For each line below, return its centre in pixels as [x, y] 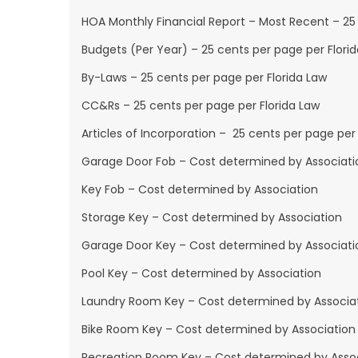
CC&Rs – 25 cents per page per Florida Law [201, 105]
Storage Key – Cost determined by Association [212, 217]
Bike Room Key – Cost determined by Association [219, 329]
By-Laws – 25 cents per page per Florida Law [204, 78]
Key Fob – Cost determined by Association [200, 189]
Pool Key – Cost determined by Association [201, 273]
